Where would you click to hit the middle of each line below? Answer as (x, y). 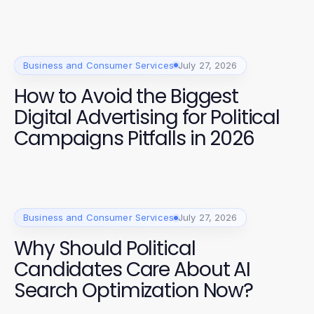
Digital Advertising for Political (147, 117)
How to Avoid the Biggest (127, 96)
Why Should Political (105, 249)
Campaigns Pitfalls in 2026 (134, 138)
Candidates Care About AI (132, 270)
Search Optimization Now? (134, 291)
